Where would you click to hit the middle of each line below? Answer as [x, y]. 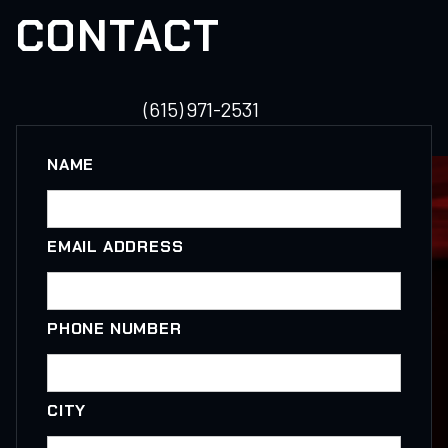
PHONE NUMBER [114, 329]
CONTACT [119, 36]
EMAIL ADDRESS [115, 247]
